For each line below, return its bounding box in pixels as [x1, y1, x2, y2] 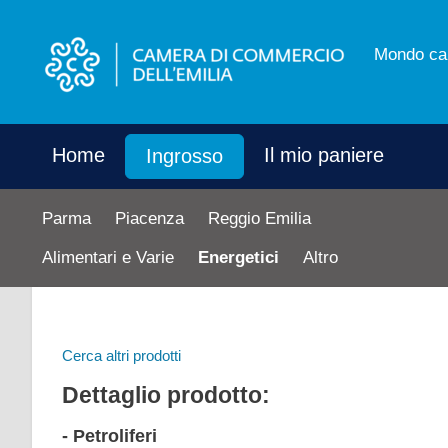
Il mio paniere [264, 144, 384, 166]
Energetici [198, 248, 279, 267]
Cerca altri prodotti [62, 347, 181, 364]
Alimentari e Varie [42, 248, 174, 267]
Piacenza [115, 209, 184, 228]
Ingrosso [146, 145, 223, 167]
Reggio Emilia [208, 209, 311, 228]
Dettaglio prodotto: [62, 382, 270, 408]
